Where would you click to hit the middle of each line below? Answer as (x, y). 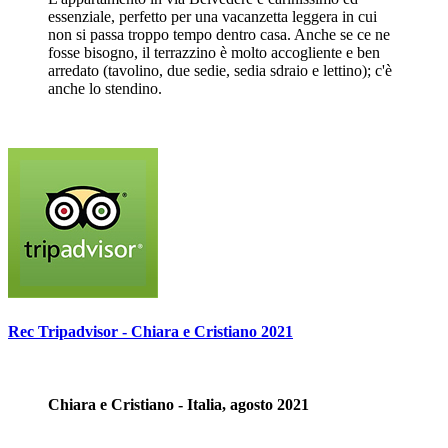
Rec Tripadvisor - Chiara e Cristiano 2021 (150, 331)
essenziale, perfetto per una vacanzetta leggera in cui (212, 16)
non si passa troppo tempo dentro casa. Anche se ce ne (219, 34)
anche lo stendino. (105, 88)
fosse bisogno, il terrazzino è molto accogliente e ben (214, 52)
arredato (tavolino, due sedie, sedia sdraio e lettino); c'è (220, 70)
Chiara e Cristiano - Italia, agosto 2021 (178, 405)
